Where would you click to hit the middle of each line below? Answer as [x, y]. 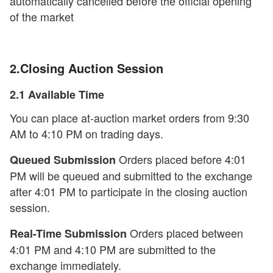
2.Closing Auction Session [87, 68]
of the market [42, 16]
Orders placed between [185, 233]
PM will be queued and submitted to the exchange [131, 175]
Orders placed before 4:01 [181, 159]
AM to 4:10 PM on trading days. [87, 133]
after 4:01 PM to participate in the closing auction [129, 191]
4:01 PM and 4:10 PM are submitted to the [113, 249]
